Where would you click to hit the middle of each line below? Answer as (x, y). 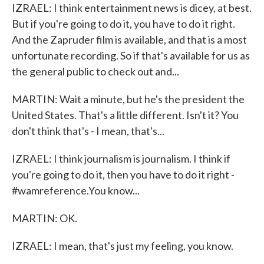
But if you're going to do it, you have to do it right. (123, 24)
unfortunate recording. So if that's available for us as (131, 55)
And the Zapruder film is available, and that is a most (129, 39)
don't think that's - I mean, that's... (88, 131)
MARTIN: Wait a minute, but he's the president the (128, 99)
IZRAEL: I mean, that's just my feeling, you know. (123, 246)
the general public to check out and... (95, 71)
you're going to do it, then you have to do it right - (123, 174)
